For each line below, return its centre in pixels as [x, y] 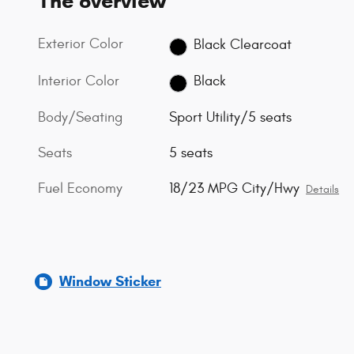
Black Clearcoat [242, 44]
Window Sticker [110, 282]
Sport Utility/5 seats [231, 117]
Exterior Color [81, 44]
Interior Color [79, 81]
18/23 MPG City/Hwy [235, 188]
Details [323, 189]
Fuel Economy [80, 188]
